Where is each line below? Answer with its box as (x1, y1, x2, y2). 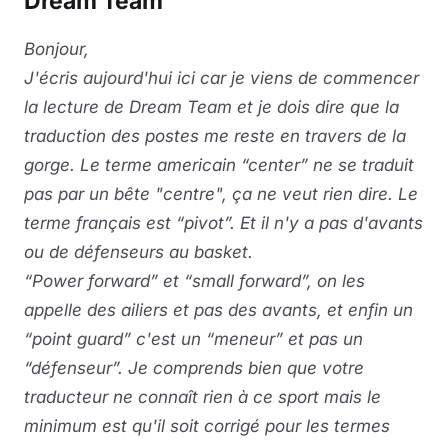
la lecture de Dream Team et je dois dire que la (24, 97, 399, 117)
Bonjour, (24, 39, 89, 59)
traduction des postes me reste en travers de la (24, 126, 406, 146)
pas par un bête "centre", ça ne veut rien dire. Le (24, 184, 418, 204)
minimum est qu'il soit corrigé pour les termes (24, 416, 390, 436)
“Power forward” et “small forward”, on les (24, 271, 365, 291)
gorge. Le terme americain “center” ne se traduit (24, 155, 414, 175)
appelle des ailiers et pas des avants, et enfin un (24, 300, 413, 320)
